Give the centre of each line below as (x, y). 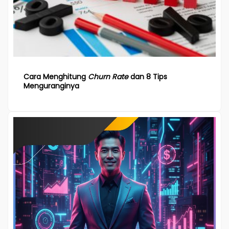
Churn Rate (108, 76)
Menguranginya (51, 86)
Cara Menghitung (56, 76)
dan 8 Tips (148, 76)
